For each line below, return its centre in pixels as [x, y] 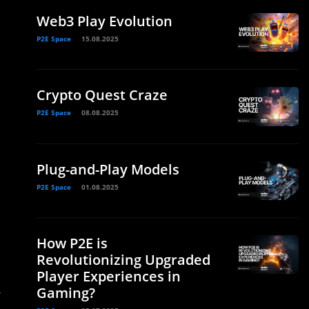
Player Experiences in [109, 276]
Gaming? [66, 292]
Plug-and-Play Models [108, 169]
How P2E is [72, 243]
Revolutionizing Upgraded [123, 259]
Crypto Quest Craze [102, 95]
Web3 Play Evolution [104, 21]
